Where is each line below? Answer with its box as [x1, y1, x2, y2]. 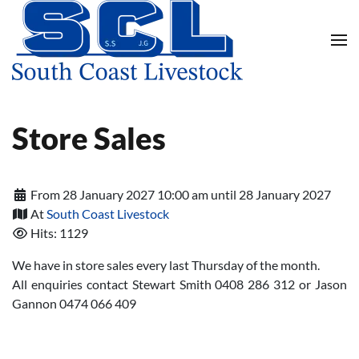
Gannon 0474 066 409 [12, 296, 136, 311]
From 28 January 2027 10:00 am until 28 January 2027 [28, 187, 331, 202]
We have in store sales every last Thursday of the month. [12, 257, 320, 272]
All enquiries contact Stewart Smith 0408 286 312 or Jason [12, 276, 347, 292]
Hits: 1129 [28, 225, 88, 240]
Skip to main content [36, 38, 149, 53]
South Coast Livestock [46, 206, 169, 221]
